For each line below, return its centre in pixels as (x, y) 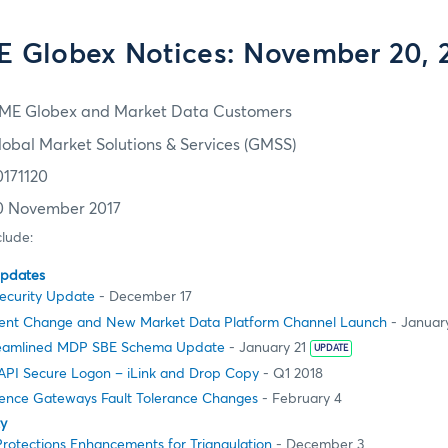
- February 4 (300, 398)
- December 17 (143, 297)
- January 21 (265, 348)
